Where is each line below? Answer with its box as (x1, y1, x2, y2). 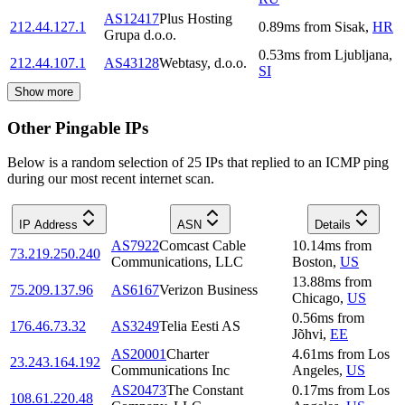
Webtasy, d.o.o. (159, 54, 247, 71)
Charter (166, 346, 209, 363)
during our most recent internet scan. (7, 171, 214, 187)
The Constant (166, 382, 243, 399)
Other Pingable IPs (7, 118, 148, 137)
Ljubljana (334, 46, 389, 62)
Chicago (292, 290, 340, 306)
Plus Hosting (159, 10, 232, 26)
